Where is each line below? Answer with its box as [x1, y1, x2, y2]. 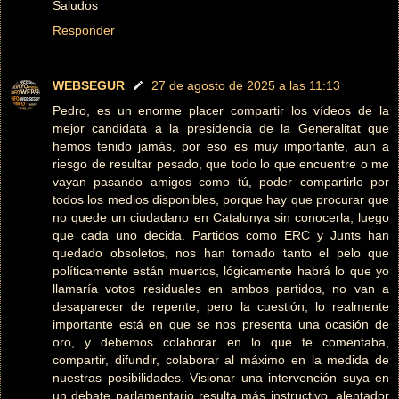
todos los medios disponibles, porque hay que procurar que [53, 192, 389, 208]
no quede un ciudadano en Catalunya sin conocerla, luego [53, 210, 389, 225]
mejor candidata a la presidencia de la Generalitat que [53, 121, 389, 136]
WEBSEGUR [53, 78, 125, 94]
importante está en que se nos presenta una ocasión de [53, 317, 389, 332]
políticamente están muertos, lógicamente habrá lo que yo [53, 264, 389, 279]
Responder [53, 23, 115, 38]
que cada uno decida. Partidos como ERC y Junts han [53, 228, 389, 243]
